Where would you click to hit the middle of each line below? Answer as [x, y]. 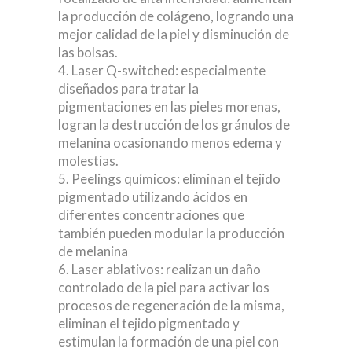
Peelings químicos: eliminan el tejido [176, 179]
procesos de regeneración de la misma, [171, 306]
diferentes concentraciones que [151, 215]
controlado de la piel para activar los [164, 288]
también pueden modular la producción [171, 233]
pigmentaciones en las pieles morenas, [169, 107]
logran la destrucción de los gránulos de [174, 125]
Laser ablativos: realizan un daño [166, 269]
